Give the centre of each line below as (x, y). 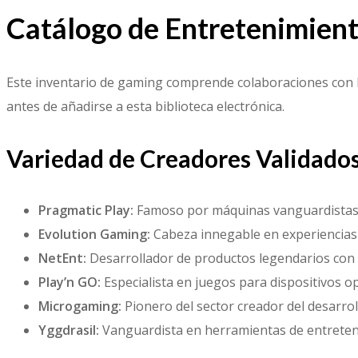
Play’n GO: (70, 282)
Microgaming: (80, 306)
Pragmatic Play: (86, 210)
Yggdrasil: (69, 330)
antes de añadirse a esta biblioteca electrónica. (145, 106)
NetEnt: (62, 258)
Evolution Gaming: (94, 234)
